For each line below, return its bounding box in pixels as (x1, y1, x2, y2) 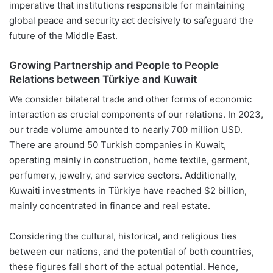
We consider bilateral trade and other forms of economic (9, 93, 252, 105)
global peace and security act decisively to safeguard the (9, 14, 253, 26)
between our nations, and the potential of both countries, (9, 246, 254, 258)
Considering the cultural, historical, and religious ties (9, 230, 237, 243)
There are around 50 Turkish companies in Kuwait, (9, 139, 226, 151)
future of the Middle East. (9, 29, 118, 41)
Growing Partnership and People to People (9, 58, 219, 71)
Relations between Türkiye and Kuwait (9, 73, 197, 85)
